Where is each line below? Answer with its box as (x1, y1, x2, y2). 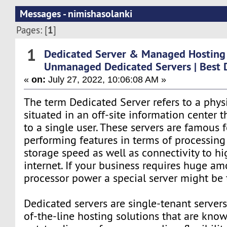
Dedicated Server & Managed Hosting (44, 46, 226, 61)
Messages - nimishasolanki (19, 7, 132, 21)
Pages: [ (16, 24, 48, 36)
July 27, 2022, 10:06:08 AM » (46, 73, 167, 85)
